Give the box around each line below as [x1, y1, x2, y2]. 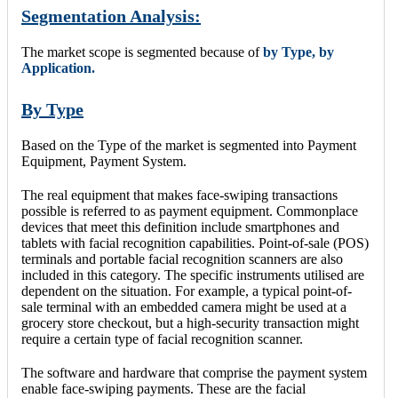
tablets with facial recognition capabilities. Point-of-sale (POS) [21, 235, 369, 251]
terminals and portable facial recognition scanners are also [21, 251, 343, 267]
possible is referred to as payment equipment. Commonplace [21, 203, 358, 219]
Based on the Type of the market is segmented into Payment [21, 138, 356, 154]
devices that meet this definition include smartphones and [21, 219, 339, 235]
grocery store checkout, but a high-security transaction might [21, 315, 359, 331]
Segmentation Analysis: [21, 5, 201, 26]
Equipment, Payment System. [21, 154, 187, 170]
